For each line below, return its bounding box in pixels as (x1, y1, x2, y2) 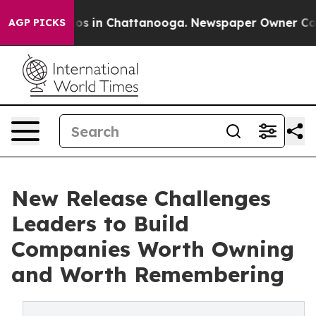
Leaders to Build (11, 210, 189, 237)
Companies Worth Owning (11, 236, 294, 262)
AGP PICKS (8, 16, 66, 29)
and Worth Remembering (11, 261, 284, 288)
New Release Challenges (11, 185, 271, 212)
